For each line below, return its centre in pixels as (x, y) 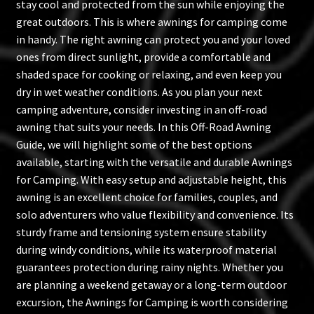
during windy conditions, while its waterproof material (146, 249)
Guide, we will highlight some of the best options (134, 144)
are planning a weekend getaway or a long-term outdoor (151, 284)
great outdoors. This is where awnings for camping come (151, 21)
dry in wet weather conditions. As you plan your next (139, 91)
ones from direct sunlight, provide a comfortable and (143, 56)
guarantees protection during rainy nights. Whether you (149, 267)
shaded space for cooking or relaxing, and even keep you (149, 74)
